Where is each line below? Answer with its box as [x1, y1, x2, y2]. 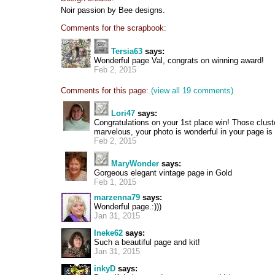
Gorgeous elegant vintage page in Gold [94, 168, 232, 177]
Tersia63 [111, 47, 142, 56]
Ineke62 [94, 228, 123, 238]
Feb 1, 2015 [94, 177, 136, 187]
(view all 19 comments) [151, 86, 233, 95]
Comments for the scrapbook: [61, 23, 166, 33]
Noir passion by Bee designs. [61, 6, 165, 15]
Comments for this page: [61, 86, 149, 95]
